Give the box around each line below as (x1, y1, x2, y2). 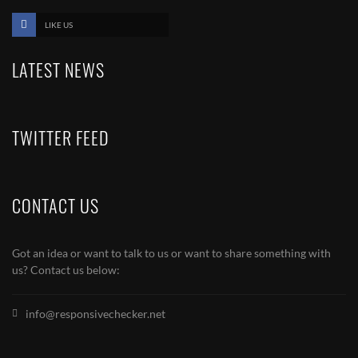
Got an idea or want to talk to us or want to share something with (12, 245, 331, 260)
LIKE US (45, 19, 73, 30)
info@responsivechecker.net (26, 306, 165, 320)
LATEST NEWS (12, 56, 105, 82)
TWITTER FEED (12, 124, 109, 150)
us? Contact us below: (12, 262, 120, 276)
